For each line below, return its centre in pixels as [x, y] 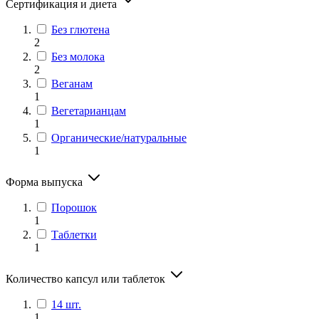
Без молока [78, 56]
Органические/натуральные [119, 137]
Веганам [72, 83]
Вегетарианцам [89, 110]
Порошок [74, 207]
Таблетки [74, 234]
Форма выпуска [46, 182]
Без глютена [80, 29]
